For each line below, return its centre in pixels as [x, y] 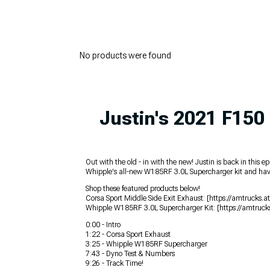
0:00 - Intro [103, 225]
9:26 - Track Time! [115, 264]
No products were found [125, 55]
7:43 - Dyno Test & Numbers [130, 254]
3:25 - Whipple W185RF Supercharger [146, 244]
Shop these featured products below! [143, 189]
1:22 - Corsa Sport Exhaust [128, 235]
